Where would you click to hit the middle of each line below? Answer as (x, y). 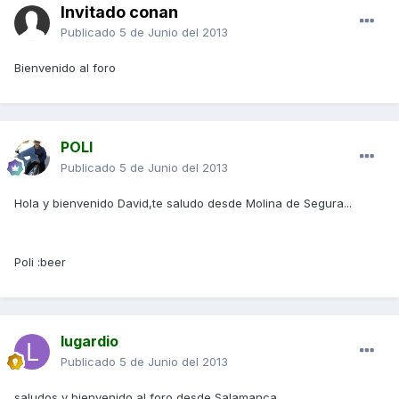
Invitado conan (119, 12)
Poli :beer (40, 262)
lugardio (90, 342)
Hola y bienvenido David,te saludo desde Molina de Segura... (183, 204)
